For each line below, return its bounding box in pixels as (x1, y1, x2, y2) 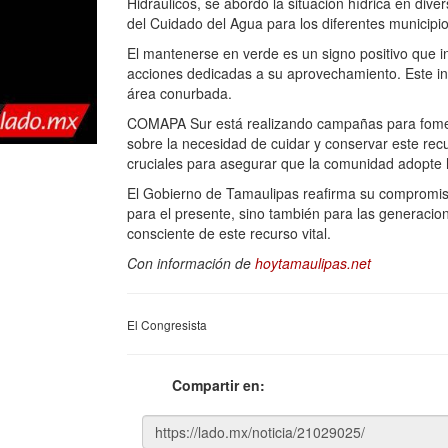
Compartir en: (172, 375, 265, 395)
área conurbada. (127, 83, 232, 103)
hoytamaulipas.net (255, 253, 371, 273)
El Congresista (127, 316, 207, 333)
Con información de (127, 253, 255, 273)
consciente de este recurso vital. (127, 223, 331, 243)
